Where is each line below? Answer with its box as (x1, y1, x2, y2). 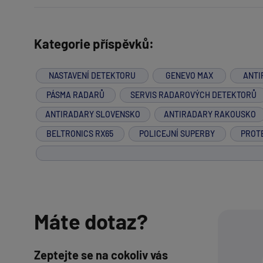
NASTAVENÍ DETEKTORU (49, 70, 136, 80)
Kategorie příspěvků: (33, 36, 154, 51)
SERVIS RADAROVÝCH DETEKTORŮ (130, 89, 257, 100)
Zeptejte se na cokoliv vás (33, 248, 168, 262)
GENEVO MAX (166, 70, 214, 80)
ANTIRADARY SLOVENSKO (45, 109, 141, 119)
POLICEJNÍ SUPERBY (139, 128, 215, 139)
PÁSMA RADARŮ (46, 89, 105, 100)
